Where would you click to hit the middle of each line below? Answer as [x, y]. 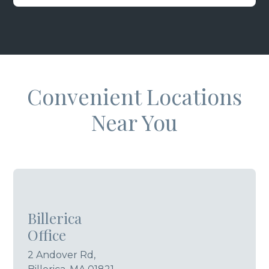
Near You [134, 122]
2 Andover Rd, [62, 255]
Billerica [55, 218]
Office [47, 234]
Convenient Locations [134, 96]
